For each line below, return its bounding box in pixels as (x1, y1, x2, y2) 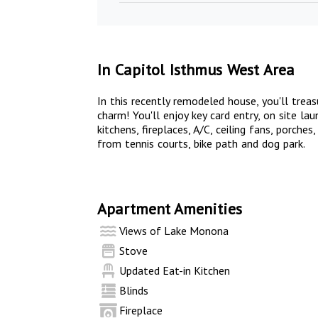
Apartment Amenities (97, 199, 242, 219)
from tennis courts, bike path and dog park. (97, 136, 305, 150)
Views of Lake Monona (119, 224, 229, 238)
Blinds (119, 283, 149, 297)
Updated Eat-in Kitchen (119, 263, 231, 278)
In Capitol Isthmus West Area (97, 60, 295, 79)
